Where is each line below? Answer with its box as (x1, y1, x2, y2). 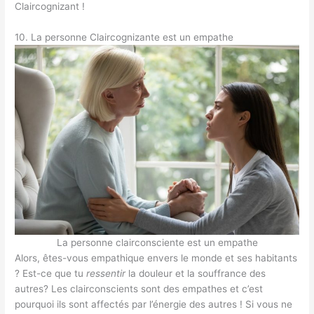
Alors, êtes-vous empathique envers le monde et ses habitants (15, 252, 298, 264)
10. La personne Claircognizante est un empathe (15, 32, 234, 43)
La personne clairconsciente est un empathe (56, 237, 258, 249)
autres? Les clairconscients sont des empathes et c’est (15, 283, 264, 295)
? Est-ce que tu (15, 268, 87, 280)
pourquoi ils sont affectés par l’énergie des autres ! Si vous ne (15, 299, 293, 310)
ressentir (86, 268, 129, 280)
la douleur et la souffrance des (128, 268, 266, 280)
